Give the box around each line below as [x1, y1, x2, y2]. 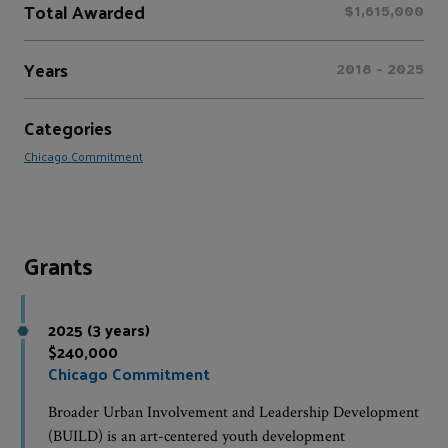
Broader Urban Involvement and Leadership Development [48, 402, 419, 423]
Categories [24, 111, 112, 144]
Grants [24, 243, 93, 287]
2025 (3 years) [48, 315, 150, 344]
